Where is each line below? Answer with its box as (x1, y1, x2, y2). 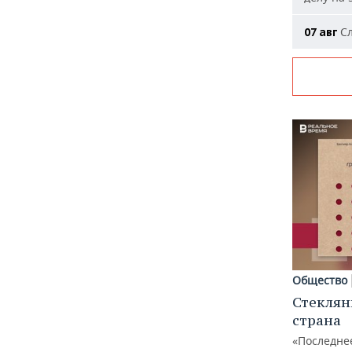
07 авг (304, 25, 337, 40)
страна (292, 310, 341, 329)
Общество (292, 272, 347, 288)
